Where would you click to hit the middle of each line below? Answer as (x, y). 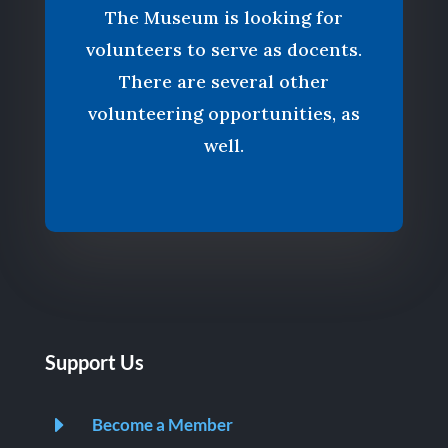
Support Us (94, 362)
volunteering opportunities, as (223, 114)
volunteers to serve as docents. (223, 50)
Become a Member (162, 425)
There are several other (223, 82)
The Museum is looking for (223, 18)
